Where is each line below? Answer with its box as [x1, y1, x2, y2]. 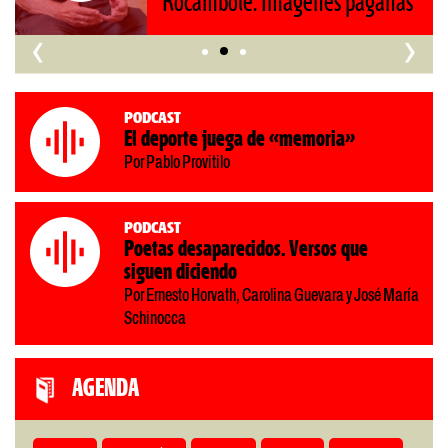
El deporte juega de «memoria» [124, 127, 355, 152]
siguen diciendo [124, 260, 237, 285]
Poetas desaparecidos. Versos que [124, 237, 368, 262]
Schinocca [124, 309, 186, 328]
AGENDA [72, 375, 139, 404]
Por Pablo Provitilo [124, 153, 230, 172]
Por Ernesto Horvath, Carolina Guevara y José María [124, 286, 419, 305]
